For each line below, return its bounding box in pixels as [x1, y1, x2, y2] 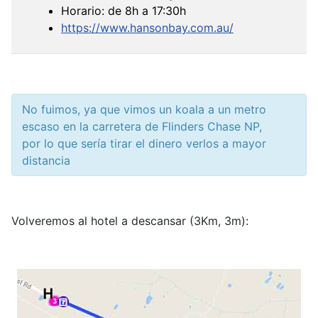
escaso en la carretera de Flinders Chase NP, [22, 119, 262, 133]
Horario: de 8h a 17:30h [61, 4, 186, 18]
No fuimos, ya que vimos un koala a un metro [22, 102, 266, 116]
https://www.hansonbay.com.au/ [61, 21, 234, 35]
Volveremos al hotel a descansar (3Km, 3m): [11, 214, 248, 228]
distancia [22, 153, 70, 168]
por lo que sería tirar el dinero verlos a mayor [22, 136, 266, 150]
